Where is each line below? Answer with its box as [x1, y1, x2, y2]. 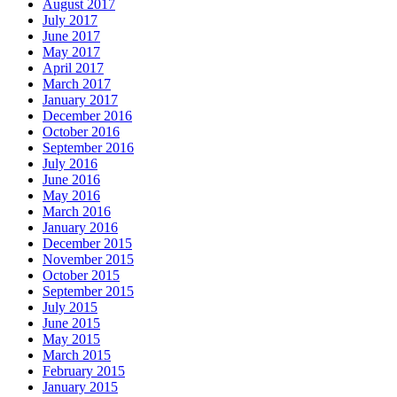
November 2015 [43, 251, 134, 267]
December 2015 [43, 235, 132, 251]
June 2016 [43, 171, 100, 187]
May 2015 [43, 331, 100, 346]
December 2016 [43, 107, 132, 123]
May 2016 [43, 187, 100, 203]
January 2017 [43, 91, 118, 107]
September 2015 [43, 283, 134, 299]
